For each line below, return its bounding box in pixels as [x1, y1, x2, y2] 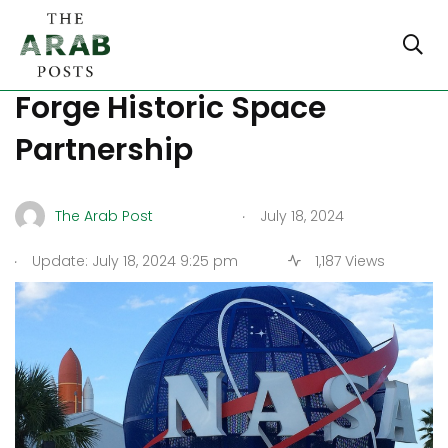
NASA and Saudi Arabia [15, 45, 369, 87]
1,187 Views [310, 251, 385, 271]
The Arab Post [55, 205, 153, 226]
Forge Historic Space [15, 87, 326, 129]
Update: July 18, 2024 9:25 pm [28, 251, 238, 271]
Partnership [15, 129, 193, 171]
